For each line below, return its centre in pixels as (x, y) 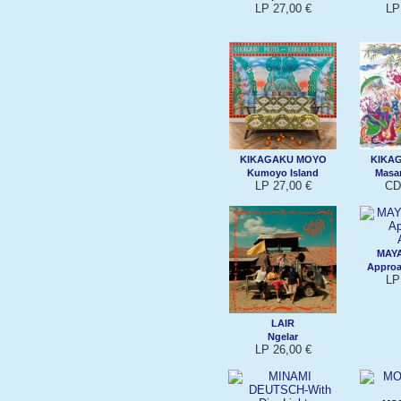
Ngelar (283, 336)
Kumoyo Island (283, 172)
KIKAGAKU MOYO (283, 159)
